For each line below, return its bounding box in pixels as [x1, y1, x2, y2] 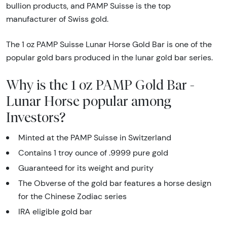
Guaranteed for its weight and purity [18, 163, 154, 173]
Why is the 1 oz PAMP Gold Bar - [6, 77, 195, 93]
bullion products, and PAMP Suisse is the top [6, 1, 171, 11]
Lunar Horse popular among [6, 93, 171, 109]
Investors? [6, 109, 65, 126]
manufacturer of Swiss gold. [6, 14, 108, 24]
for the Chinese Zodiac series [18, 192, 127, 202]
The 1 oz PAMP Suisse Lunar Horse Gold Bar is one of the [6, 40, 212, 50]
